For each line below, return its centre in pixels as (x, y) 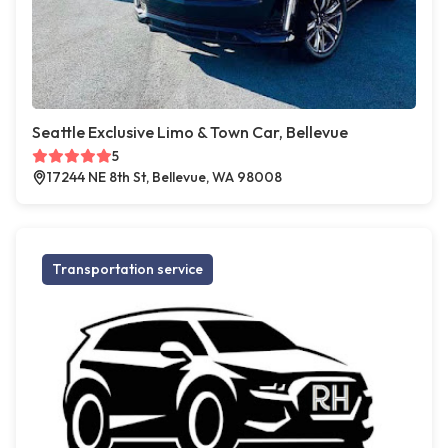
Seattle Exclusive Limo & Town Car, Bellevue (190, 132)
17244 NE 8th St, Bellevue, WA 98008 (164, 177)
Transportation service (127, 269)
